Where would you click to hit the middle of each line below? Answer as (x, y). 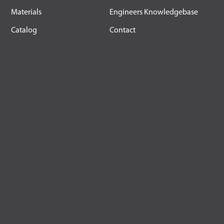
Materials (26, 13)
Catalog (24, 31)
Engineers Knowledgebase (154, 13)
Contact (122, 31)
